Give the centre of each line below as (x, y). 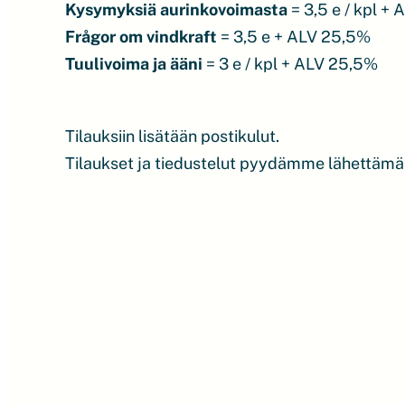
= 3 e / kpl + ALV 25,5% (290, 63)
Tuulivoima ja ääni (134, 63)
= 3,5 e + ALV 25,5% (294, 36)
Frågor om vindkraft (141, 36)
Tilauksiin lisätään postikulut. (172, 136)
